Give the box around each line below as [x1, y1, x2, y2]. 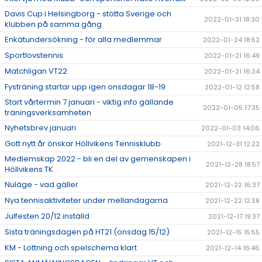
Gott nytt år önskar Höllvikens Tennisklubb [5, 138, 161, 150]
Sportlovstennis [5, 50, 63, 61]
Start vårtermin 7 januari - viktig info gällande [5, 96, 174, 108]
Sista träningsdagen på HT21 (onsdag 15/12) [5, 226, 170, 238]
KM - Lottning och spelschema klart [5, 242, 137, 254]
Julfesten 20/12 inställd [5, 211, 89, 222]
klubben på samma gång [5, 19, 102, 30]
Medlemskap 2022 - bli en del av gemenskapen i [5, 153, 191, 165]
